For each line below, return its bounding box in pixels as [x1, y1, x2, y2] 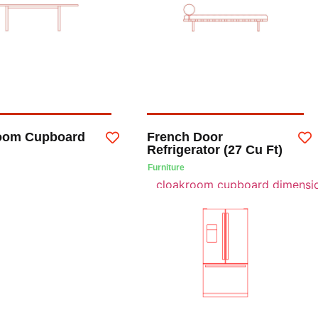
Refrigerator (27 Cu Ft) [147, 142, 283, 157]
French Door [147, 129, 224, 144]
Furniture [148, 162, 185, 172]
